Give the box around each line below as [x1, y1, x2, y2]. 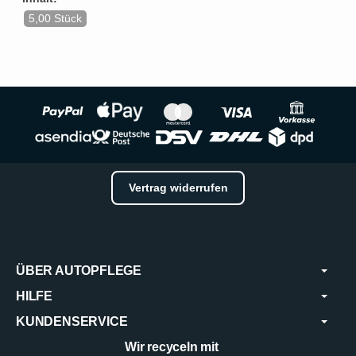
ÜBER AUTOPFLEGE [16, 263, 141, 277]
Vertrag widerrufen [128, 180, 228, 194]
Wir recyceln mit [125, 339, 219, 354]
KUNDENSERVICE [16, 314, 128, 328]
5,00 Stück [28, 13, 82, 25]
